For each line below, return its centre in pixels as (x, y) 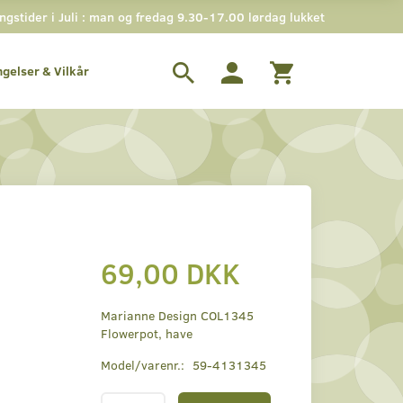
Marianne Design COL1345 (177, 315)
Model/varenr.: (144, 365)
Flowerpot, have (146, 333)
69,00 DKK (170, 273)
